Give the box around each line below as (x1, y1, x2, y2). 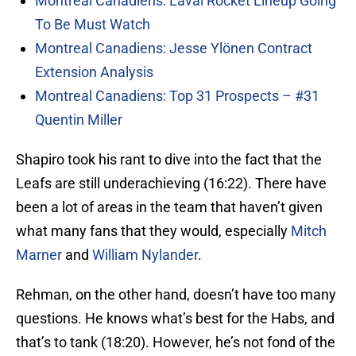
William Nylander (92, 246, 198, 264)
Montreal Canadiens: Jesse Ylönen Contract (35, 40, 312, 57)
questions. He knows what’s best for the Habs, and (16, 310, 335, 327)
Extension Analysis (35, 64, 153, 81)
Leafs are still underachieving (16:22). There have (16, 175, 327, 192)
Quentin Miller (35, 111, 122, 129)
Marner (16, 246, 62, 264)
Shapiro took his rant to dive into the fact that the (16, 151, 322, 168)
